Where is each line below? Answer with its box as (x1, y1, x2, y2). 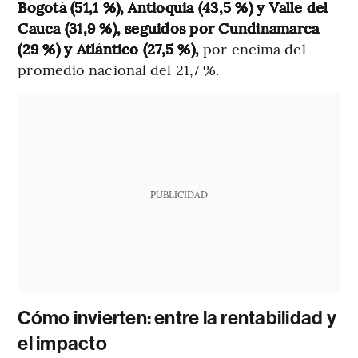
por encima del (199, 38, 306, 59)
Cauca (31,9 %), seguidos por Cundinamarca (18, 18, 320, 38)
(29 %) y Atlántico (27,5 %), (18, 38, 200, 59)
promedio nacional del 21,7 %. (18, 59, 220, 80)
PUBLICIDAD (149, 188, 208, 201)
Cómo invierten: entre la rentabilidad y (18, 307, 336, 330)
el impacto (18, 332, 107, 356)
